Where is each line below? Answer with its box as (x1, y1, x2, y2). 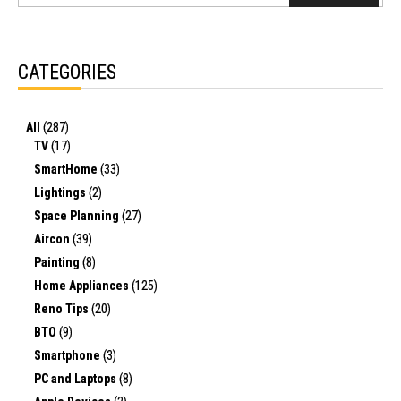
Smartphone (34, 347, 103, 363)
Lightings (34, 184, 89, 200)
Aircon (34, 231, 73, 246)
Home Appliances (34, 277, 132, 293)
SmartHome (34, 161, 100, 176)
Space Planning (34, 208, 122, 223)
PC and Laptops (34, 371, 119, 386)
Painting (34, 254, 82, 269)
